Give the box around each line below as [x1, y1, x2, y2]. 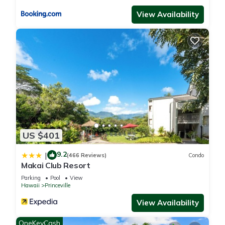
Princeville [45, 182, 70, 189]
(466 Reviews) [67, 151, 106, 159]
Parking [21, 174, 41, 182]
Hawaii [21, 182, 40, 189]
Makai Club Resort [21, 160, 90, 171]
